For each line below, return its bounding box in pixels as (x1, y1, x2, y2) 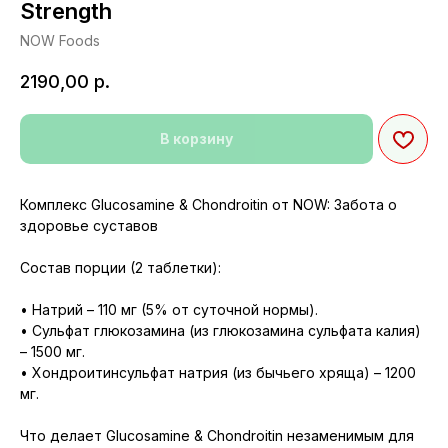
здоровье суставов (20, 217, 158, 235)
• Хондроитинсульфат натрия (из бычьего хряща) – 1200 (20, 364, 416, 382)
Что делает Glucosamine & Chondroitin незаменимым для (20, 427, 414, 445)
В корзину (160, 130, 233, 148)
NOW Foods (20, 32, 100, 49)
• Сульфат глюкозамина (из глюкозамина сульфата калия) (20, 322, 421, 340)
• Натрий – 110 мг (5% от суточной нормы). (20, 301, 318, 319)
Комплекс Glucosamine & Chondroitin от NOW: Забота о (20, 196, 397, 214)
